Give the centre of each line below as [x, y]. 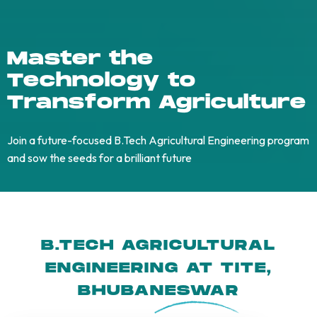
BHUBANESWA [152, 291]
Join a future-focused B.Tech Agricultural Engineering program [158, 140]
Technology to [102, 81]
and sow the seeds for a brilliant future [99, 158]
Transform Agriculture [157, 103]
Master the [80, 59]
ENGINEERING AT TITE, [158, 269]
